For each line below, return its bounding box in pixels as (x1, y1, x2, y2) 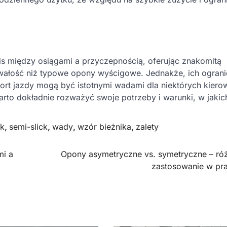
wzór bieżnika (78, 121, 131, 132)
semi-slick (9, 121, 48, 132)
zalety (136, 121, 159, 132)
